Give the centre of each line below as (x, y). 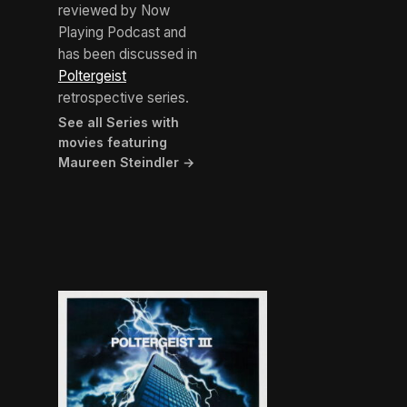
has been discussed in (128, 55)
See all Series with (119, 123)
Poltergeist (92, 76)
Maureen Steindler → (126, 163)
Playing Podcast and (122, 33)
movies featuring (113, 143)
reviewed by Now (114, 11)
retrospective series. (124, 98)
